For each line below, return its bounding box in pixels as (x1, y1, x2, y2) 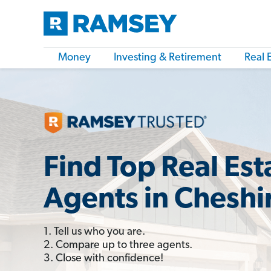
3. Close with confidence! (44, 252, 163, 264)
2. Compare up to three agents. (44, 239, 192, 251)
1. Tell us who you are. (44, 226, 145, 238)
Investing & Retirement (114, 52, 221, 64)
